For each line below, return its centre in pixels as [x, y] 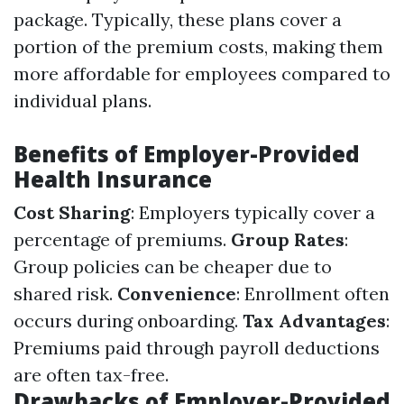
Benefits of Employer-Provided [187, 154]
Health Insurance [113, 179]
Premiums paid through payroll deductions [197, 348]
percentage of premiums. [122, 239]
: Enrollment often [313, 294]
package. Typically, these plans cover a [178, 19]
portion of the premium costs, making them [198, 46]
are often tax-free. [91, 375]
